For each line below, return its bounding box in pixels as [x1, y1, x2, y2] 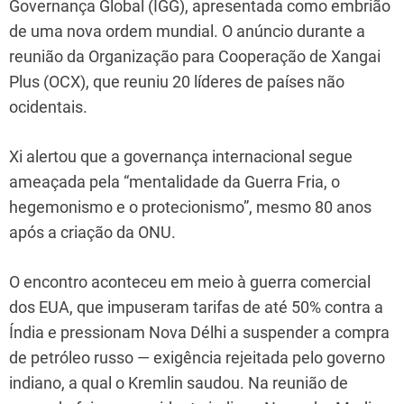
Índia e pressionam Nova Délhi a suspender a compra [9, 322, 390, 342]
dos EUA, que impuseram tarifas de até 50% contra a [9, 297, 383, 317]
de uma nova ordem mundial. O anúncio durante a [9, 21, 365, 41]
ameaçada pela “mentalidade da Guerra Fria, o [9, 171, 340, 191]
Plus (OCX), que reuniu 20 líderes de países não [9, 71, 344, 91]
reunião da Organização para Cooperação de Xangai [9, 46, 381, 66]
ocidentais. [9, 96, 87, 116]
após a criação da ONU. [9, 222, 176, 242]
